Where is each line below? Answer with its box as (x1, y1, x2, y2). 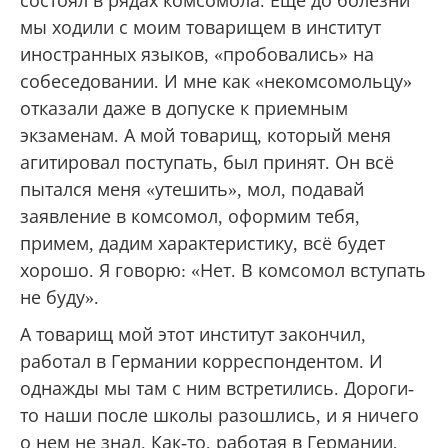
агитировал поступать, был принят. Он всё (20, 152, 394, 173)
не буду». (20, 287, 99, 308)
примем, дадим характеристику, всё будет (20, 233, 385, 254)
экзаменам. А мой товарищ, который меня (20, 125, 391, 146)
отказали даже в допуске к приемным (20, 98, 348, 119)
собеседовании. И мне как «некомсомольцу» (20, 71, 412, 92)
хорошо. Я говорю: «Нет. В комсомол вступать (20, 260, 426, 281)
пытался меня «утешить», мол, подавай (20, 179, 364, 200)
